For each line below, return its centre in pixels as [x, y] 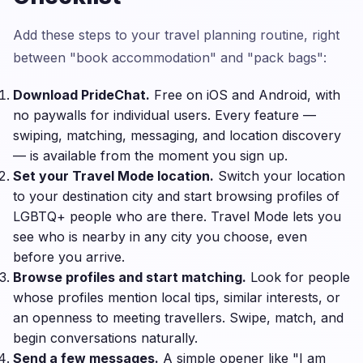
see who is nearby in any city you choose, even [160, 237]
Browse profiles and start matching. [130, 277]
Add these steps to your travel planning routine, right [176, 35]
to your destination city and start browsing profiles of [176, 196]
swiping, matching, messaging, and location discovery [177, 135]
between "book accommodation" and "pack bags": [170, 58]
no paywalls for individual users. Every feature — [164, 115]
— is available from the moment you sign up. [150, 156]
